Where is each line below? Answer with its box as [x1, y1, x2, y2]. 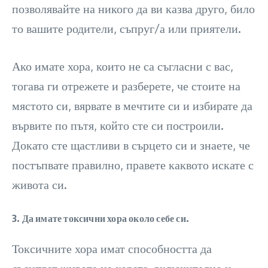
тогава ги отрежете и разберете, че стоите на [12, 78, 240, 94]
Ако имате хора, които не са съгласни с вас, [12, 58, 233, 74]
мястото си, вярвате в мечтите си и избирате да [12, 98, 252, 114]
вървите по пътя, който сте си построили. [12, 117, 224, 133]
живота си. [12, 176, 67, 193]
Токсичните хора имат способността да [12, 240, 212, 257]
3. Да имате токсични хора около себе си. [12, 212, 189, 225]
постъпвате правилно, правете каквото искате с [12, 157, 254, 173]
